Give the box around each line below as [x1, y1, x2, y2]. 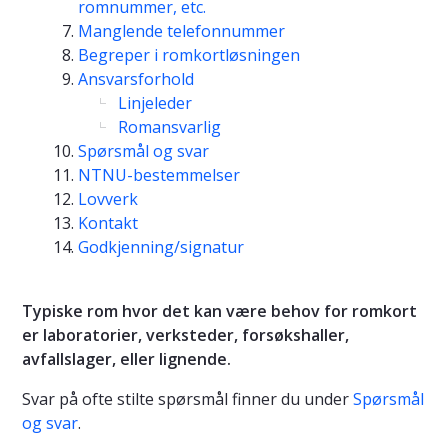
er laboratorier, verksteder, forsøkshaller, [22, 323, 349, 346]
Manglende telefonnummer [78, 19, 285, 42]
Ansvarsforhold [78, 67, 194, 90]
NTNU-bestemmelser [78, 163, 240, 186]
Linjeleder [118, 91, 192, 114]
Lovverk [78, 187, 138, 210]
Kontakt [78, 211, 138, 234]
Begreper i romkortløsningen [78, 43, 300, 66]
